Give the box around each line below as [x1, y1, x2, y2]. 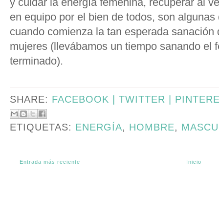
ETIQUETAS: [10, 121, 75, 132]
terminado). [10, 55, 63, 67]
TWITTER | [119, 94, 175, 105]
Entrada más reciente [20, 158, 80, 165]
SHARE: [10, 94, 52, 105]
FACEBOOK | [52, 94, 119, 105]
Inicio [186, 158, 201, 165]
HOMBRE [129, 121, 175, 132]
